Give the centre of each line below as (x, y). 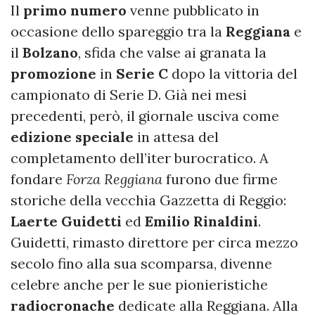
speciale (104, 137)
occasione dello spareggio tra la (118, 32)
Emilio (167, 221)
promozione (53, 74)
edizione (41, 137)
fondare (38, 179)
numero (98, 11)
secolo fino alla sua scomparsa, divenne (141, 264)
